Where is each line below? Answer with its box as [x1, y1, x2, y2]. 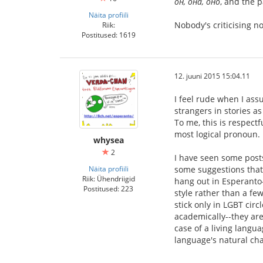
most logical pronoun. [174, 129, 260, 140]
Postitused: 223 [83, 184, 133, 193]
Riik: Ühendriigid [82, 174, 135, 183]
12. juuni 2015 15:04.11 [174, 71, 250, 80]
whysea [93, 134, 124, 146]
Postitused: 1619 [81, 30, 136, 39]
